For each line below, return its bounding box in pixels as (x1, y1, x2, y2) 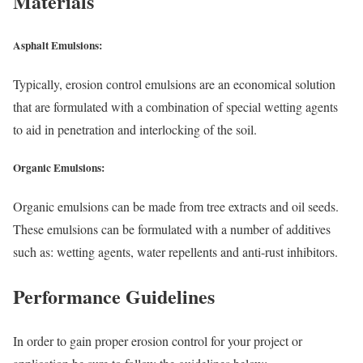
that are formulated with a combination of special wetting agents (13, 97, 338, 115)
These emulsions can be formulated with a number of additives (13, 220, 331, 238)
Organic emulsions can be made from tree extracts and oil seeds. (13, 198, 339, 216)
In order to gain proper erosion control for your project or (13, 332, 302, 350)
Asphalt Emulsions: (13, 36, 102, 53)
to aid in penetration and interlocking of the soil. (13, 120, 257, 138)
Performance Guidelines (13, 282, 215, 311)
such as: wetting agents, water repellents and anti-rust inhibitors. (13, 243, 338, 261)
